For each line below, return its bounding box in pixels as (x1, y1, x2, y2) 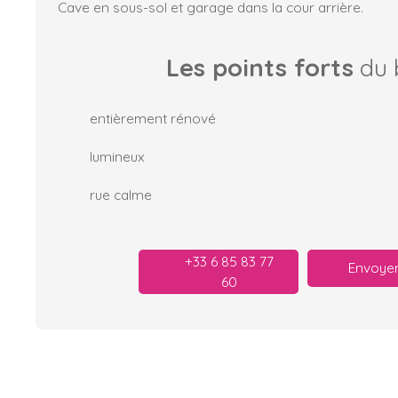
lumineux (90, 147, 145, 165)
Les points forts (165, 52, 354, 83)
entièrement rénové (90, 108, 216, 127)
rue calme (90, 185, 152, 203)
